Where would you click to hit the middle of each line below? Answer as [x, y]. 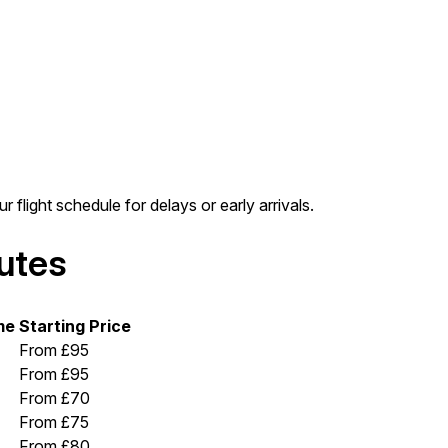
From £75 [54, 422]
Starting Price [75, 326]
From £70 [54, 398]
